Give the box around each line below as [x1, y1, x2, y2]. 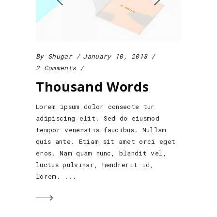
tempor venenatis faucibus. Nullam [36, 125, 167, 135]
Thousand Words [36, 77, 149, 96]
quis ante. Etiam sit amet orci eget [36, 137, 176, 146]
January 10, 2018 [83, 52, 148, 61]
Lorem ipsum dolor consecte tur [36, 102, 155, 111]
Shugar [47, 52, 72, 61]
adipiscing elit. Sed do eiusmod [36, 114, 160, 123]
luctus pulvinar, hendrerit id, [36, 160, 154, 170]
